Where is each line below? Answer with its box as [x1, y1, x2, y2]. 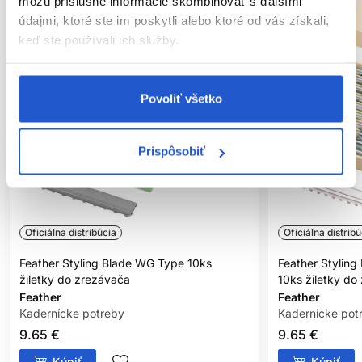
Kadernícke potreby [19, 306, 124, 321]
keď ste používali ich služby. [19, 32, 179, 47]
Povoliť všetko [140, 91, 222, 105]
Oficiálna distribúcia [25, 225, 116, 238]
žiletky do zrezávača [19, 272, 130, 287]
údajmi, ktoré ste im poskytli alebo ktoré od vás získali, [19, 13, 330, 27]
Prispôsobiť [138, 144, 206, 158]
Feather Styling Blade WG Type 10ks [19, 256, 212, 271]
